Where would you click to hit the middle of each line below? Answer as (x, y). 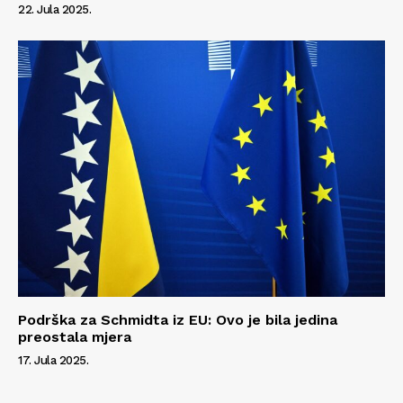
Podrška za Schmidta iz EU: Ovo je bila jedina (178, 320)
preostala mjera (75, 337)
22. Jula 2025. (54, 9)
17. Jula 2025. (53, 361)
